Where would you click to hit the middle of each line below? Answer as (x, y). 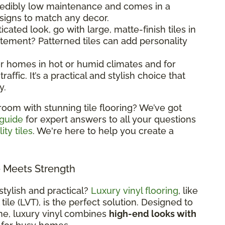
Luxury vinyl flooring (135, 190)
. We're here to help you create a (103, 131)
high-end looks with (153, 213)
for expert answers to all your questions (109, 119)
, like (188, 190)
